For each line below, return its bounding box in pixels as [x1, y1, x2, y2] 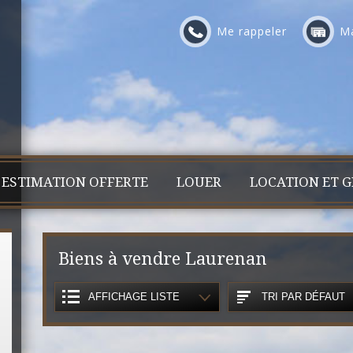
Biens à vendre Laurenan [58, 249, 267, 269]
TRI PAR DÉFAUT [262, 291, 346, 303]
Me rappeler [217, 24, 287, 39]
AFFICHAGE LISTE [88, 291, 180, 303]
